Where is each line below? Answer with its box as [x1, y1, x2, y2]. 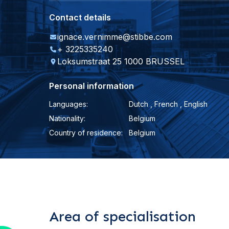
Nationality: [49, 114, 85, 123]
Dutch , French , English [129, 100, 208, 108]
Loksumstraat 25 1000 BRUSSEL [57, 56, 185, 66]
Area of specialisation [49, 208, 196, 225]
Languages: [49, 100, 88, 108]
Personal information [49, 81, 134, 91]
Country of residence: [49, 128, 123, 137]
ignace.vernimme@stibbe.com [57, 32, 172, 42]
